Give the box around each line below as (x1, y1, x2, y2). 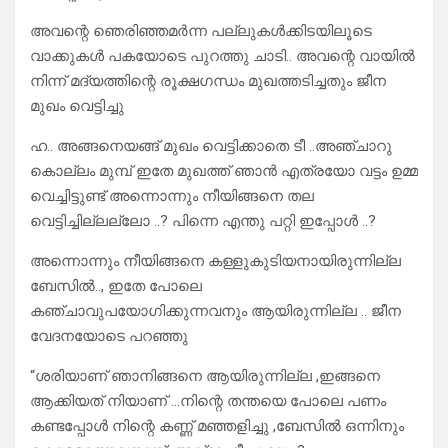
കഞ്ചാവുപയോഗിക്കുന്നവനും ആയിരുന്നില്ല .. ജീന (30, 302, 401, 321)
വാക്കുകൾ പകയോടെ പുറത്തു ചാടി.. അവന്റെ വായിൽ (30, 47, 415, 66)
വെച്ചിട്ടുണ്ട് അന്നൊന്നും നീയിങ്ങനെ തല (30, 187, 314, 206)
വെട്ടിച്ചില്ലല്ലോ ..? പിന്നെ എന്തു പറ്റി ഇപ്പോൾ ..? (30, 212, 376, 231)
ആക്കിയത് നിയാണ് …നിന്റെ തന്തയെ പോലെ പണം (30, 392, 386, 411)
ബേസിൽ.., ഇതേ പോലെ (30, 277, 202, 296)
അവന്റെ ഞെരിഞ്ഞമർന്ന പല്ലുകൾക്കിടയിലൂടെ (30, 22, 372, 41)
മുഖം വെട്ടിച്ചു (30, 97, 124, 116)
